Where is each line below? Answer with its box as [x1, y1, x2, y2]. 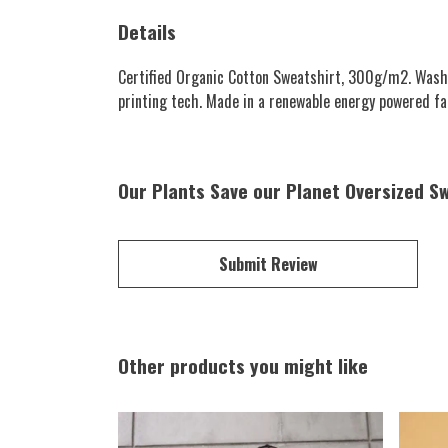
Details [118, 16, 176, 46]
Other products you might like [118, 350, 368, 380]
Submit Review [218, 251, 318, 276]
